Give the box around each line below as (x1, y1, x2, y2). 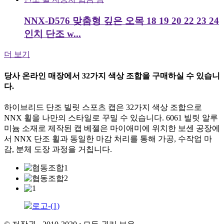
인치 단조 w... (24, 28, 81, 39)
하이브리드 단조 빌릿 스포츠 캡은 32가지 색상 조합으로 (4, 102, 202, 111)
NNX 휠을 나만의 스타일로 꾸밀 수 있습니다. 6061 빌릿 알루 (4, 113, 218, 122)
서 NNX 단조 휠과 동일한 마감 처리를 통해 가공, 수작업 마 (4, 134, 212, 143)
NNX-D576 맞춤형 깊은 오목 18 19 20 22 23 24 (24, 15, 219, 26)
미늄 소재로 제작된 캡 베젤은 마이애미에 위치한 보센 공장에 (4, 123, 220, 132)
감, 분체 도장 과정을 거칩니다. (4, 144, 112, 153)
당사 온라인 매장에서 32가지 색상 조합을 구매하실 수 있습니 (4, 71, 220, 80)
